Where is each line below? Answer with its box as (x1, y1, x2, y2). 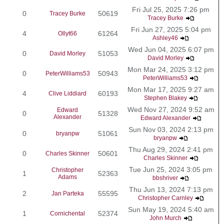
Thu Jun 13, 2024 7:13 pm (128, 185, 213, 193)
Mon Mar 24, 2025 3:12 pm (127, 65, 214, 73)
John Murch (149, 214, 181, 221)
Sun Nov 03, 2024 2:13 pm (128, 125, 213, 133)
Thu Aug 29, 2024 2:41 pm (128, 145, 213, 153)
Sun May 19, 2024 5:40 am (127, 205, 214, 213)
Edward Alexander (140, 114, 190, 121)
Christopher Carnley (137, 194, 193, 201)
